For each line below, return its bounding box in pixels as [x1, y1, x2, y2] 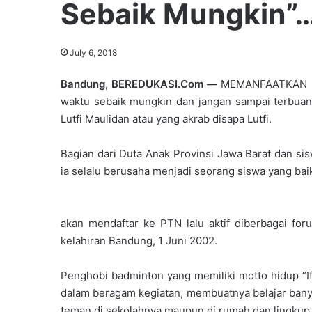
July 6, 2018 [70, 47, 117, 58]
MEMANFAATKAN [220, 77, 307, 91]
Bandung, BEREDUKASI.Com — [61, 77, 221, 91]
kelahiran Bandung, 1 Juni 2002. [61, 233, 217, 247]
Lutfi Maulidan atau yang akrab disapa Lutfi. [61, 111, 272, 125]
